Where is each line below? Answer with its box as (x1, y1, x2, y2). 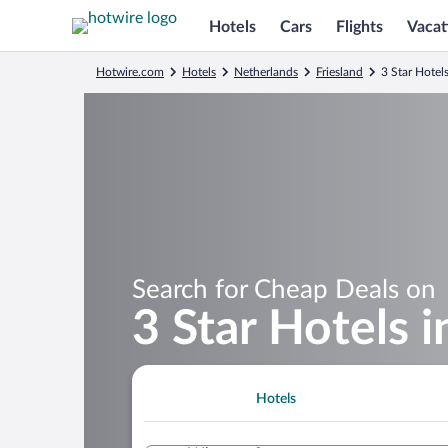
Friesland (316, 66, 363, 78)
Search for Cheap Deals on (132, 276, 436, 303)
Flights (336, 18, 383, 35)
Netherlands (234, 66, 298, 78)
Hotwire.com (96, 66, 164, 78)
